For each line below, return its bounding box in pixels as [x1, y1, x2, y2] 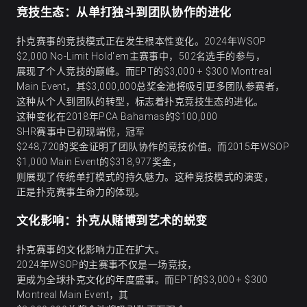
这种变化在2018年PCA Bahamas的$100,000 [16, 111, 218, 123]
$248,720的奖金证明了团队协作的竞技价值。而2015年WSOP [16, 141, 290, 153]
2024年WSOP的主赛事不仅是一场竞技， [16, 259, 197, 271]
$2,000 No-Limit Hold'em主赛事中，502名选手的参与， [16, 51, 265, 62]
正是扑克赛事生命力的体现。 [16, 186, 145, 198]
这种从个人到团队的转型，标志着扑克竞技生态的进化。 [16, 96, 264, 108]
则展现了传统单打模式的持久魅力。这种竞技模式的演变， [16, 171, 273, 183]
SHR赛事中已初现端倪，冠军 [16, 126, 145, 138]
